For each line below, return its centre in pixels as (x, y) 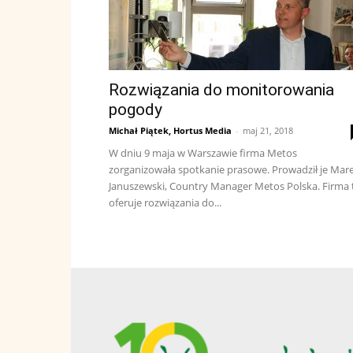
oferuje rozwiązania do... (165, 203)
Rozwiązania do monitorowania (221, 90)
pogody (136, 110)
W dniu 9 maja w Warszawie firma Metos (203, 153)
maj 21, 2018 (268, 130)
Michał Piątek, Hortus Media (170, 130)
